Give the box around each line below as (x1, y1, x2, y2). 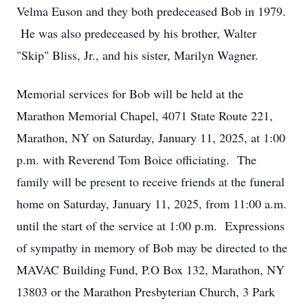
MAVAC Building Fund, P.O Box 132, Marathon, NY (16, 261, 285, 278)
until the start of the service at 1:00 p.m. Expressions (16, 217, 285, 234)
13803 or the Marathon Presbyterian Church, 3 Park (16, 283, 275, 300)
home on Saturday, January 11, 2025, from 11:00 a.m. (16, 195, 287, 212)
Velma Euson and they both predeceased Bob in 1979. (16, 3, 286, 19)
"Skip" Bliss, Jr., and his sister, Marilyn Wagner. (16, 47, 258, 63)
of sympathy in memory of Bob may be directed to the (16, 239, 287, 256)
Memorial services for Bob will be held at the (16, 85, 243, 102)
